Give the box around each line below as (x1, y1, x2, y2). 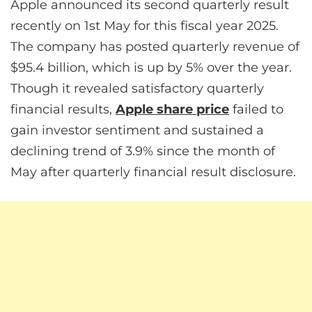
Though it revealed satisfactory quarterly (10, 81, 264, 97)
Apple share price (116, 102, 229, 118)
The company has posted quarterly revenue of (10, 39, 299, 55)
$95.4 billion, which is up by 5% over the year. (10, 60, 292, 76)
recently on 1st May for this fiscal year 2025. (10, 18, 279, 34)
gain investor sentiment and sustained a (10, 123, 264, 139)
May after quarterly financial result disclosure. (10, 164, 296, 180)
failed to (229, 102, 283, 118)
